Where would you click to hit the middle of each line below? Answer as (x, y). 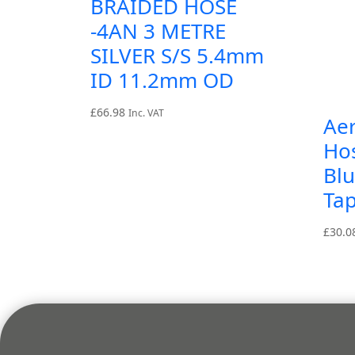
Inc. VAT (146, 113)
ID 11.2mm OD (162, 80)
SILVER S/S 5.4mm (177, 56)
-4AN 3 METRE (158, 31)
